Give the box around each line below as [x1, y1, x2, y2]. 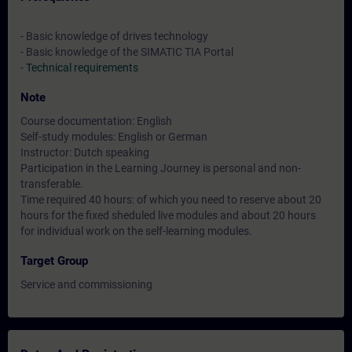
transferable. [20, 178, 83, 190]
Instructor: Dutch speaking [20, 146, 149, 159]
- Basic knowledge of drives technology [20, 30, 208, 42]
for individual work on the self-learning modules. [20, 225, 252, 237]
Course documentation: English [20, 115, 172, 127]
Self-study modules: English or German [20, 130, 207, 143]
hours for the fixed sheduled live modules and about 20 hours [20, 209, 316, 222]
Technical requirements [26, 61, 138, 74]
